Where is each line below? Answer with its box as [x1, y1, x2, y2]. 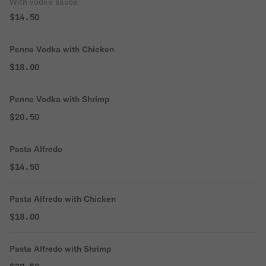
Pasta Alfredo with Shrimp [9, 243, 111, 254]
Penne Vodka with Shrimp [9, 94, 109, 104]
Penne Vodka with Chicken [9, 44, 114, 55]
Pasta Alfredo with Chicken [9, 194, 116, 204]
